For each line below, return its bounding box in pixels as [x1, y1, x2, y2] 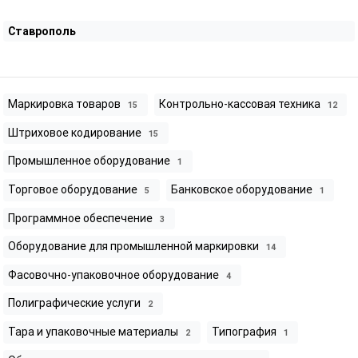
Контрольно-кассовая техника [158, 97, 323, 111]
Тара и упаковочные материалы [8, 324, 181, 339]
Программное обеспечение [8, 210, 155, 225]
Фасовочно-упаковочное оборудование [8, 267, 221, 282]
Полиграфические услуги [8, 296, 143, 311]
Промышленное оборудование [8, 153, 173, 169]
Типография [211, 324, 279, 339]
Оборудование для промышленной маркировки [8, 239, 261, 254]
